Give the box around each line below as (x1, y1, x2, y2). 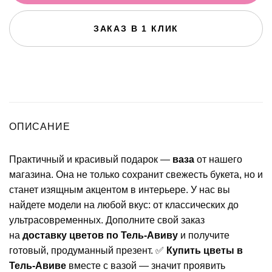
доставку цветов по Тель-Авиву (22, 229, 178, 240)
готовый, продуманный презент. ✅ (9, 245, 166, 256)
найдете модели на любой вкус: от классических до (9, 199, 239, 210)
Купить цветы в (166, 245, 243, 256)
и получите (178, 229, 229, 240)
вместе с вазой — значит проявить (66, 260, 225, 271)
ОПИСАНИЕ (9, 121, 70, 132)
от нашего (194, 154, 242, 165)
